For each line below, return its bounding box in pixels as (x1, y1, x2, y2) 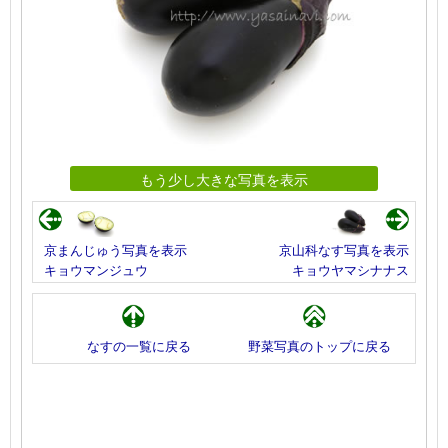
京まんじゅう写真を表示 (44, 239, 187, 259)
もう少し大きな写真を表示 (140, 167, 308, 189)
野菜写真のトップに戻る (248, 336, 391, 356)
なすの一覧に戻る (86, 336, 191, 356)
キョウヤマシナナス (292, 259, 409, 279)
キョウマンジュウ (44, 259, 148, 279)
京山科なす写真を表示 (279, 239, 409, 259)
